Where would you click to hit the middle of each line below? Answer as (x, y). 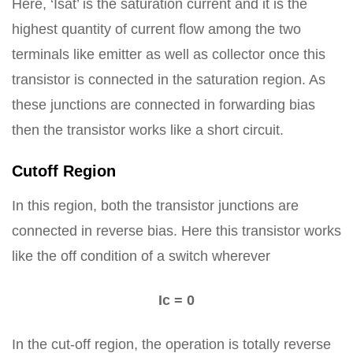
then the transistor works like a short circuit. (148, 130)
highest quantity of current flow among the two (156, 29)
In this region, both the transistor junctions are (155, 206)
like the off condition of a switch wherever (141, 256)
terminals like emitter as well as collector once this (169, 54)
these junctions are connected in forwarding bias (163, 105)
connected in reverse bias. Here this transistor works (176, 231)
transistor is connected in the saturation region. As (169, 80)
